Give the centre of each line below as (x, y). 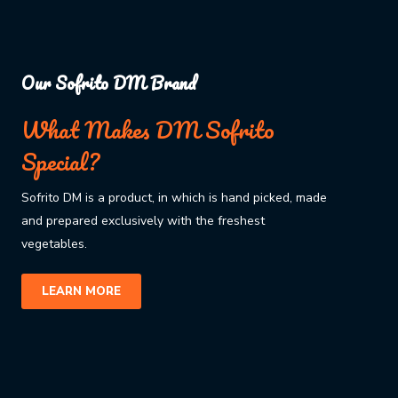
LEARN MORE (81, 292)
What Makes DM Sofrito (147, 130)
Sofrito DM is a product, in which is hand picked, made (174, 198)
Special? (60, 162)
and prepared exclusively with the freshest (143, 221)
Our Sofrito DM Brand (108, 84)
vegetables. (56, 244)
